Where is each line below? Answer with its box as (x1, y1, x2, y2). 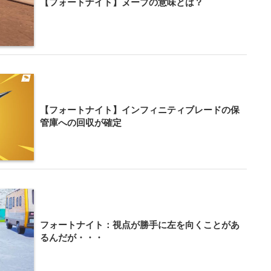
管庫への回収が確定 (39, 118, 122, 128)
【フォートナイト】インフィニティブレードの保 (39, 105, 240, 116)
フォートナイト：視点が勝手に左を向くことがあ (39, 220, 240, 230)
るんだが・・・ (39, 232, 103, 243)
